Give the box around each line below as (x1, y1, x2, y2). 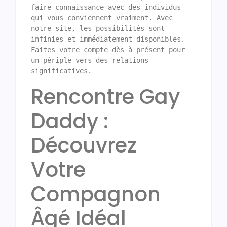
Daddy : (31, 107, 108, 136)
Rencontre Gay (31, 83, 180, 111)
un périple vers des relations (31, 56, 148, 65)
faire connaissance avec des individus (31, 3, 181, 12)
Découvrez (31, 131, 137, 160)
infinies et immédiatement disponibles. (31, 35, 185, 44)
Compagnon (31, 180, 161, 209)
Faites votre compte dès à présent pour (31, 46, 185, 54)
